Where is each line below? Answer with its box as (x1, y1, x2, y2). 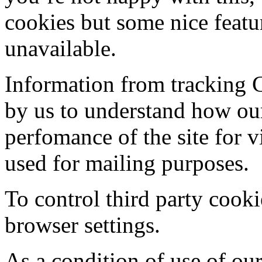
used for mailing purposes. (5, 150, 249, 176)
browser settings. (5, 212, 160, 238)
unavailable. (5, 36, 116, 61)
